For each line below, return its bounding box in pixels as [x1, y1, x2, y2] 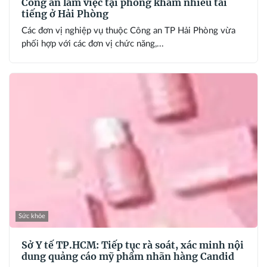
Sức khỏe [18, 213, 45, 220]
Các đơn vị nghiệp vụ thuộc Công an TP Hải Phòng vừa [21, 26, 235, 35]
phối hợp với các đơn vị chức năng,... [21, 39, 164, 48]
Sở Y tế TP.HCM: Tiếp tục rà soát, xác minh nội [21, 239, 244, 252]
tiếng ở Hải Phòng [21, 7, 108, 20]
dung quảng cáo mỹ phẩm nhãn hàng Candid [21, 250, 234, 263]
